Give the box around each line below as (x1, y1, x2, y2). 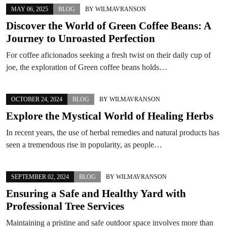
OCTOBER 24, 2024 (11, 95, 62, 103)
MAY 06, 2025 (11, 5, 48, 13)
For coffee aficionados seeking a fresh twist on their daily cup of (6, 50, 211, 59)
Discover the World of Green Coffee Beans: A (6, 19, 211, 32)
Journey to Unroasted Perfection (6, 32, 155, 45)
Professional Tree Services (6, 200, 124, 212)
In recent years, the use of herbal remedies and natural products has (6, 128, 219, 137)
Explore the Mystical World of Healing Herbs (6, 109, 213, 122)
